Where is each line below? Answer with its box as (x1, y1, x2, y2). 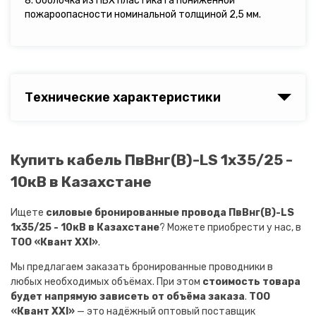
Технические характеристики (25, 90, 221, 106)
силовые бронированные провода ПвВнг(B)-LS (46, 206, 294, 219)
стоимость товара (202, 275, 300, 288)
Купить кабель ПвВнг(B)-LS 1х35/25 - (11, 151, 293, 169)
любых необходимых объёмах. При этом (11, 275, 202, 288)
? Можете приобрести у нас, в (159, 221, 301, 233)
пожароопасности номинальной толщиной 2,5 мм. (25, 8, 261, 21)
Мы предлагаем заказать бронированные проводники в (11, 260, 273, 273)
